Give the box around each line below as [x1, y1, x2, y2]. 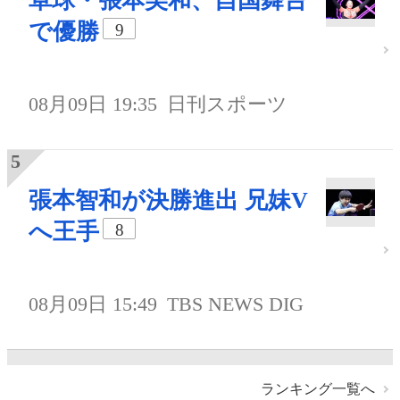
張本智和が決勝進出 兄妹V [29, 187, 308, 213]
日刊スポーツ [167, 93, 288, 116]
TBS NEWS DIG [167, 292, 304, 315]
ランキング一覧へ [261, 381, 375, 397]
